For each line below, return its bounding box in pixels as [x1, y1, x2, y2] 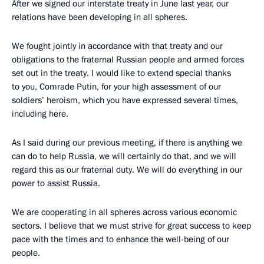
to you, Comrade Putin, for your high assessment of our [12, 80, 221, 93]
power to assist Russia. [12, 177, 100, 189]
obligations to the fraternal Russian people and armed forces [12, 53, 244, 65]
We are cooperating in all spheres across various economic [12, 206, 237, 218]
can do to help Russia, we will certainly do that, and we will [12, 150, 236, 162]
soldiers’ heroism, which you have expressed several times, [12, 94, 238, 106]
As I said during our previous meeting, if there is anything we [12, 136, 242, 148]
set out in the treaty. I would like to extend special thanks [12, 67, 231, 79]
